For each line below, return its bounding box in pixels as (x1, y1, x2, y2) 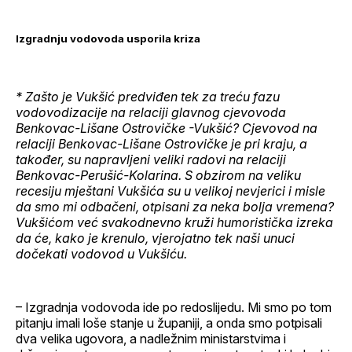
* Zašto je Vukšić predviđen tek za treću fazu (16, 89, 280, 105)
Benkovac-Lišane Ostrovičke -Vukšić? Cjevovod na (16, 120, 317, 137)
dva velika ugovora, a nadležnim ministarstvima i (16, 331, 286, 347)
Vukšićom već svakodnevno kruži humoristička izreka (16, 214, 333, 231)
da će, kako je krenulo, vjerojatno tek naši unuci (16, 230, 295, 247)
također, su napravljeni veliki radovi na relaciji (16, 152, 286, 168)
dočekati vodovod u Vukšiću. (16, 246, 187, 262)
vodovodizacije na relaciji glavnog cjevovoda (16, 104, 286, 121)
